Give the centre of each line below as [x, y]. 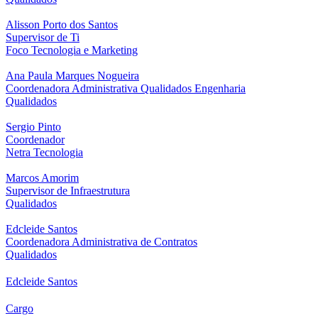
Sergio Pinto [33, 127]
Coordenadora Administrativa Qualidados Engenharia [126, 89]
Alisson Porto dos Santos [62, 25]
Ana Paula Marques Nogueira [72, 76]
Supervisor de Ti [43, 38]
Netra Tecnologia [44, 153]
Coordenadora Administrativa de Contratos [102, 242]
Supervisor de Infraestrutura [68, 191]
